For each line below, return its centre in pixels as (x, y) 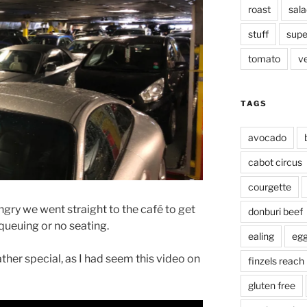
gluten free (271, 286)
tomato (264, 59)
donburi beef (275, 212)
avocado (267, 138)
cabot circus (275, 162)
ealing (261, 236)
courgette (269, 187)
